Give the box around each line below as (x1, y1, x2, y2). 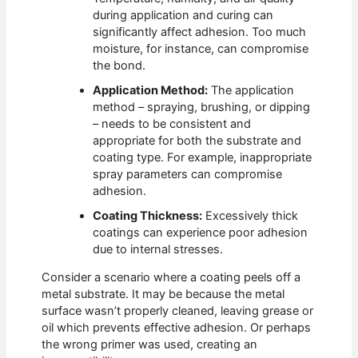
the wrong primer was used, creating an (42, 337, 258, 352)
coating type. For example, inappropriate (93, 149, 312, 165)
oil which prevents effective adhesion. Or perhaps (42, 320, 312, 336)
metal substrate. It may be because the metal (42, 287, 285, 302)
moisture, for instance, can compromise (93, 41, 309, 56)
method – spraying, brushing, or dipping (93, 99, 311, 114)
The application (208, 82, 295, 97)
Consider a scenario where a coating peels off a (42, 270, 301, 285)
